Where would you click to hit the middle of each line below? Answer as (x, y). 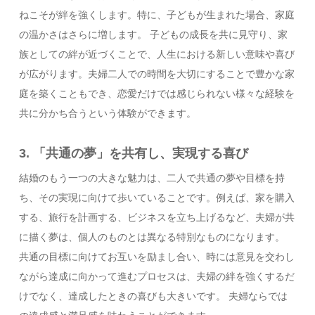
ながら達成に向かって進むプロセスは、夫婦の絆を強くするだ (157, 276)
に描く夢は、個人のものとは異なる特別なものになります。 (152, 237)
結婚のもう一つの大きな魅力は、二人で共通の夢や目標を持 (152, 178)
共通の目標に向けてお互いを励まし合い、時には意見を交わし (157, 256)
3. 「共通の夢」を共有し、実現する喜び (134, 153)
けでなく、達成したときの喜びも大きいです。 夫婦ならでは (154, 296)
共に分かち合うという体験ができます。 (108, 113)
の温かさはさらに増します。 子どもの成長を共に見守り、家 (154, 34)
